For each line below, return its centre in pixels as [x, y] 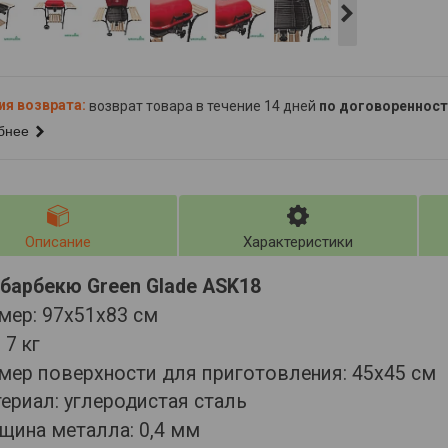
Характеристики [298, 241]
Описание [58, 241]
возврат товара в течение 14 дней [204, 106]
